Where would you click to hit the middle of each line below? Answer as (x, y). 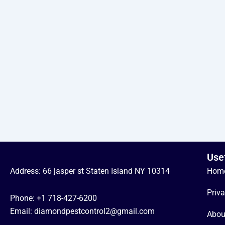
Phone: (23, 198)
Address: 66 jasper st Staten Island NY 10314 (90, 171)
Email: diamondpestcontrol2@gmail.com (82, 211)
